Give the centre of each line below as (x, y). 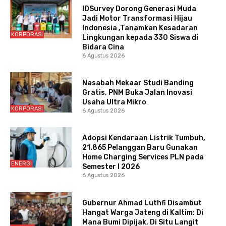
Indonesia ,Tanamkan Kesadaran (140, 28)
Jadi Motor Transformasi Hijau (137, 19)
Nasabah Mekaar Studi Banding (138, 83)
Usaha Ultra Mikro (114, 102)
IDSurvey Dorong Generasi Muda (139, 9)
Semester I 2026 (111, 167)
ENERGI (21, 163)
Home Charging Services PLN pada (143, 157)
